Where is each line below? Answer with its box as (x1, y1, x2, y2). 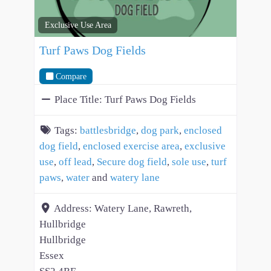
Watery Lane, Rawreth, (94, 202, 192, 214)
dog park (141, 124, 179, 136)
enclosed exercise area (83, 140, 180, 152)
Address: (54, 202, 94, 214)
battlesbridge (80, 124, 136, 136)
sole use (172, 155, 206, 168)
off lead (59, 155, 92, 168)
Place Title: (54, 93, 105, 105)
